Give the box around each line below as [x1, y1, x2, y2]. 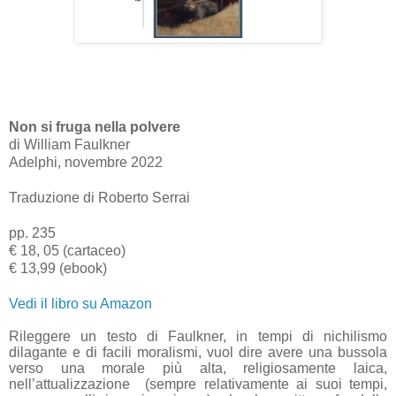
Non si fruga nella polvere [9, 118, 180, 134]
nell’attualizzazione [9, 376, 130, 392]
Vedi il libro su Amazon [9, 295, 152, 311]
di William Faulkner [9, 136, 130, 152]
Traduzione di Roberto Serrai [9, 189, 190, 205]
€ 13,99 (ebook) [9, 260, 107, 276]
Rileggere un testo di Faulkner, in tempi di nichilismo [9, 328, 387, 344]
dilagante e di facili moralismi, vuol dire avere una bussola [9, 344, 387, 360]
